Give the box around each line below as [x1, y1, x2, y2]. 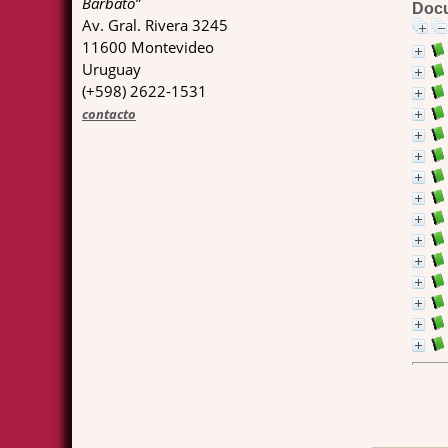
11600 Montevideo [82, 37, 214, 57]
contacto [82, 105, 136, 123]
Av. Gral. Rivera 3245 [82, 15, 228, 35]
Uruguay [82, 59, 145, 79]
